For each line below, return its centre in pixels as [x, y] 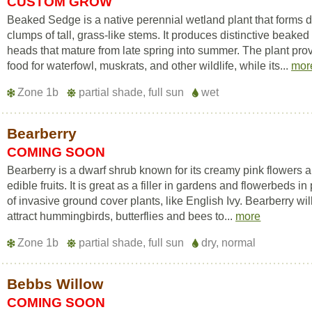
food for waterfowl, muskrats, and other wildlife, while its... [149, 66]
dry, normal [227, 243]
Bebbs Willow [55, 284]
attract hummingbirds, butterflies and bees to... [122, 216]
